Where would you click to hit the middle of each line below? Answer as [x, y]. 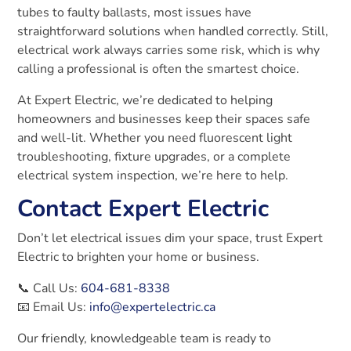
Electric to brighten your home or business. [139, 257]
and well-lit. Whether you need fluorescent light [155, 138]
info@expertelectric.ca [153, 307]
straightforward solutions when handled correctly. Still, [173, 31]
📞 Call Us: [49, 288]
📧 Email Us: [54, 307]
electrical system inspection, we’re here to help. [153, 175]
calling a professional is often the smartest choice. [159, 69]
